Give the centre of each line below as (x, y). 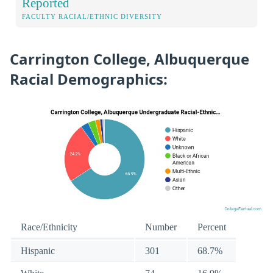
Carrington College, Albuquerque (129, 59)
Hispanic (38, 250)
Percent (212, 227)
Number (161, 227)
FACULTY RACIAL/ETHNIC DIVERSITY (92, 17)
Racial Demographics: (89, 79)
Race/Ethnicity (49, 227)
